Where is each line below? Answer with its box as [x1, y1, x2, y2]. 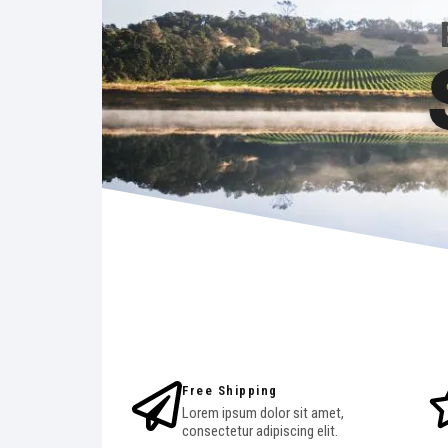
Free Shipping [182, 383, 278, 398]
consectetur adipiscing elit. [182, 422, 338, 440]
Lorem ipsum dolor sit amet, [182, 404, 344, 422]
